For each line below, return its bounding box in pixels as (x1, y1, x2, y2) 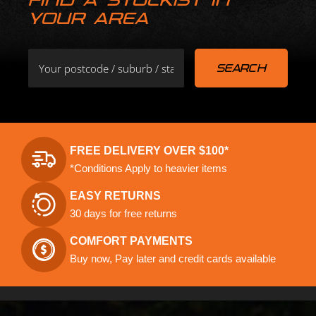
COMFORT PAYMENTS (70, 235, 193, 248)
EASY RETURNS (70, 190, 161, 202)
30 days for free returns (70, 207, 177, 220)
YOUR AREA (28, 8, 149, 29)
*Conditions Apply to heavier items (70, 162, 227, 175)
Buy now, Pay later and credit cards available (70, 253, 276, 265)
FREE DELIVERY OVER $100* (70, 145, 229, 157)
